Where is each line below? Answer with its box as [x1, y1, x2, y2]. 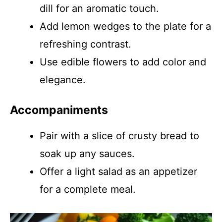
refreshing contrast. [40, 38, 131, 50]
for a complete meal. [40, 183, 136, 195]
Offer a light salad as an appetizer [40, 166, 197, 177]
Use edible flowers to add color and [40, 56, 206, 68]
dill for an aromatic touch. [40, 2, 159, 14]
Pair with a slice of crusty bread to [40, 130, 199, 142]
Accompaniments [10, 103, 108, 117]
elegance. [40, 74, 86, 86]
